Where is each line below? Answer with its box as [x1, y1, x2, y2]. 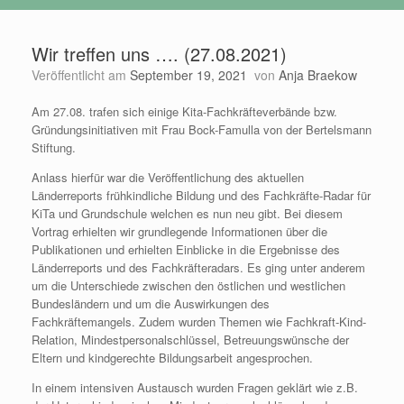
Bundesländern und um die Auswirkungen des [32, 295, 270, 313]
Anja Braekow [279, 66, 357, 85]
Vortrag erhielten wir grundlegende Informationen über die [32, 223, 327, 241]
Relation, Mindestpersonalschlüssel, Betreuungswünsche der [32, 331, 349, 349]
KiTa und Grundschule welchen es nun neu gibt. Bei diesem [32, 205, 343, 223]
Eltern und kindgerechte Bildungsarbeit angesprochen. [32, 349, 313, 367]
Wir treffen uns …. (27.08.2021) [32, 41, 287, 68]
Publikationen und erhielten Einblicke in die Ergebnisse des [32, 241, 340, 259]
